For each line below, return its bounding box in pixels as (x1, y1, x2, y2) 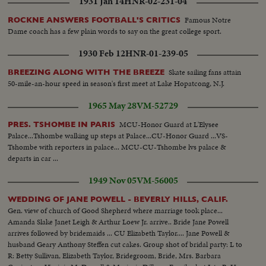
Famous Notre (185, 14, 232, 26)
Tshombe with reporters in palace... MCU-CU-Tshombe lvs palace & (8, 141, 226, 153)
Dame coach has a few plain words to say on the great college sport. (8, 25, 222, 37)
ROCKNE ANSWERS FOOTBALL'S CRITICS (8, 15, 181, 24)
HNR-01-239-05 (125, 46, 188, 60)
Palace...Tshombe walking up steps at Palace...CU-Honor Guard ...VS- (8, 129, 229, 141)
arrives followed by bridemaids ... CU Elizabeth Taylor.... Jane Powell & (8, 227, 230, 239)
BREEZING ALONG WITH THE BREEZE (8, 67, 165, 77)
